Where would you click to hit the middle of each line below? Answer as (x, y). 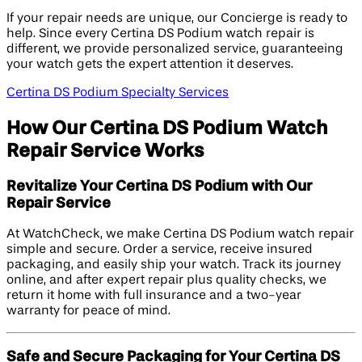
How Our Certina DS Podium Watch (167, 128)
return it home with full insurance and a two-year (154, 296)
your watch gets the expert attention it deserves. (150, 64)
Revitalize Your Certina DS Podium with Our (159, 186)
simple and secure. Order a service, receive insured (160, 250)
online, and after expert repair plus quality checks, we (166, 281)
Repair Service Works (105, 151)
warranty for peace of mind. (88, 311)
